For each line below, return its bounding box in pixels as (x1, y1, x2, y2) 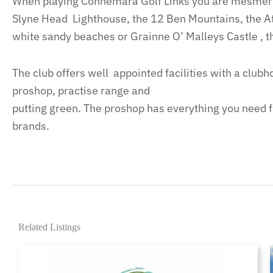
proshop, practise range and (12, 83, 150, 97)
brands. (12, 119, 49, 133)
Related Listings (18, 221, 80, 232)
